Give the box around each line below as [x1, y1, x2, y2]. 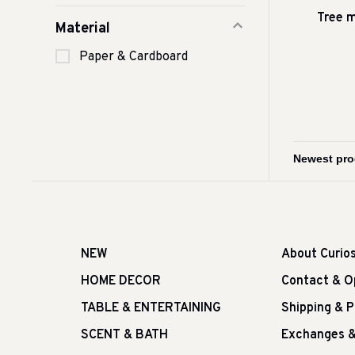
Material [55, 20, 110, 38]
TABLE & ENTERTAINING [81, 300, 221, 317]
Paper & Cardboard [79, 49, 188, 65]
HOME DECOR [81, 273, 161, 290]
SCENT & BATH [81, 327, 168, 344]
